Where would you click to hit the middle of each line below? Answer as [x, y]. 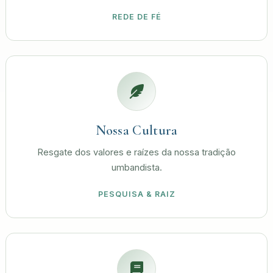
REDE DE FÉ [136, 17]
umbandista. [136, 168]
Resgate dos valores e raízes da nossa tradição [136, 152]
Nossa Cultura [136, 130]
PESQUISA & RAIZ [136, 194]
